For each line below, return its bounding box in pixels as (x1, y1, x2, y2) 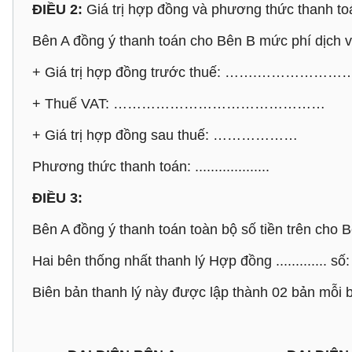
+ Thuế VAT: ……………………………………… (32, 96, 325, 112)
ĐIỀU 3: (32, 190, 82, 206)
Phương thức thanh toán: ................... (32, 159, 269, 174)
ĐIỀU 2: (32, 2, 82, 17)
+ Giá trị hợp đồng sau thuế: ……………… (32, 127, 298, 143)
